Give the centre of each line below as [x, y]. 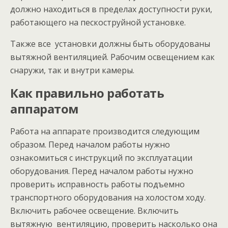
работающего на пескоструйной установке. [98, 22]
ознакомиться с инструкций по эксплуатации [101, 158]
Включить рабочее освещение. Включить [94, 211]
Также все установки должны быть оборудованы [110, 44]
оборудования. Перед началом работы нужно [102, 171]
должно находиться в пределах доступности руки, [111, 9]
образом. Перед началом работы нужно [90, 145]
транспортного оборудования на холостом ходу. [108, 197]
